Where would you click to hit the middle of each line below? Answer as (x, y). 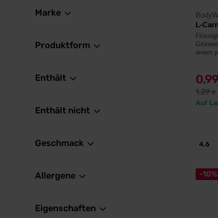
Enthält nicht (64, 110)
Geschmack (60, 143)
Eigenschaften (66, 208)
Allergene (56, 176)
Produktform (64, 45)
